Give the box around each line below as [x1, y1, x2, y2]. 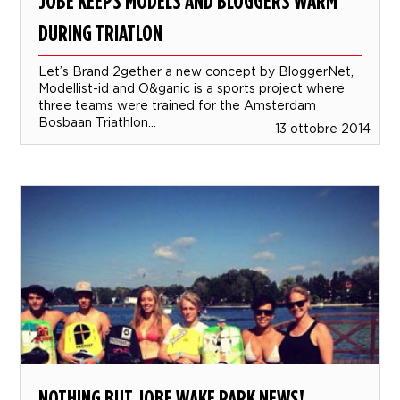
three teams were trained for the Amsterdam [38, 98, 317, 112]
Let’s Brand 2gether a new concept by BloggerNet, [38, 64, 354, 79]
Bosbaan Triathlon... [38, 115, 157, 129]
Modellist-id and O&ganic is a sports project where [38, 81, 346, 96]
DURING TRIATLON [38, 19, 163, 47]
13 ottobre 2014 [274, 121, 371, 136]
